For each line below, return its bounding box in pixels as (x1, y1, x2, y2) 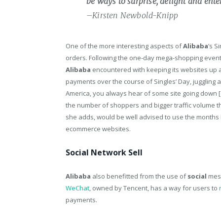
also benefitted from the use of (91, 171, 187, 181)
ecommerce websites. (66, 124, 131, 133)
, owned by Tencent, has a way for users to (89, 183, 219, 192)
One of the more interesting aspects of (66, 41, 183, 50)
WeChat (66, 183, 89, 192)
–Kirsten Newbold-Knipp (86, 10, 179, 20)
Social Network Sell (66, 147, 143, 158)
